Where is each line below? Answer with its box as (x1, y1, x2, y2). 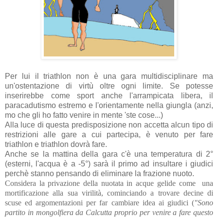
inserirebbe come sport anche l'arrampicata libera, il (5, 91, 213, 100)
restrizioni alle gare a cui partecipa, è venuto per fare (5, 130, 213, 139)
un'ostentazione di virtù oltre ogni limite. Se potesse (5, 81, 213, 90)
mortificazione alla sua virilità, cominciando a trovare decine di (5, 188, 213, 197)
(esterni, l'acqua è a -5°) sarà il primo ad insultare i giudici (5, 159, 213, 168)
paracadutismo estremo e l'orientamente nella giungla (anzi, (5, 101, 213, 109)
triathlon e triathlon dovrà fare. (5, 140, 107, 148)
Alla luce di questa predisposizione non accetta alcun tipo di (5, 120, 213, 129)
